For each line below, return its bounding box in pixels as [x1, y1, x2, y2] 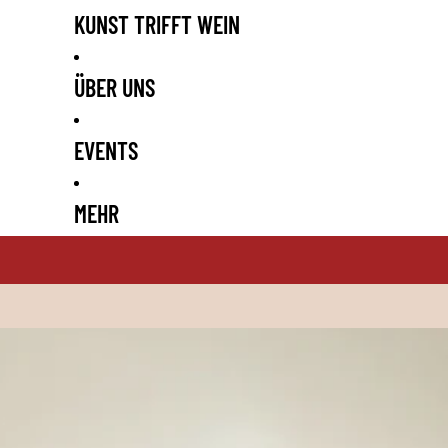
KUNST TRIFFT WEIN [73, 10, 240, 39]
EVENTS [73, 136, 138, 165]
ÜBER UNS [73, 73, 155, 102]
